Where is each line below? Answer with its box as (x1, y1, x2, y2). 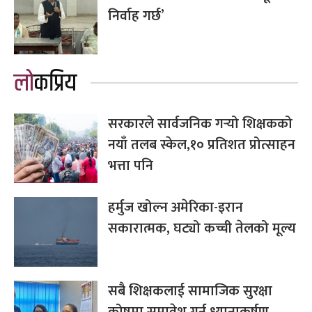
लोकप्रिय (34, 64, 77, 102)
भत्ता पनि (108, 153, 153, 178)
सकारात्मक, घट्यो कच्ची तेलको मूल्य (108, 216, 296, 240)
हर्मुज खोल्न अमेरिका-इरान (108, 195, 243, 219)
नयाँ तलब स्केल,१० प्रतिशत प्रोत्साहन (108, 132, 295, 157)
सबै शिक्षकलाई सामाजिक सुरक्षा (108, 279, 272, 303)
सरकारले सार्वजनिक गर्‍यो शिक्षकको (108, 111, 292, 136)
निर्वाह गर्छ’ (108, 3, 164, 28)
